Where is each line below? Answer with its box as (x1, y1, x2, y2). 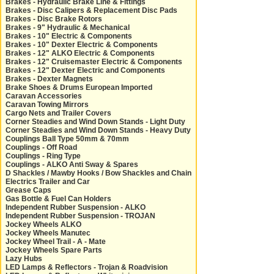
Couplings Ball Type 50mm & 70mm (6, 135, 129, 143)
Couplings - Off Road (6, 143, 77, 152)
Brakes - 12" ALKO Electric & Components (6, 49, 155, 57)
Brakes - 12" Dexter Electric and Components (6, 66, 165, 75)
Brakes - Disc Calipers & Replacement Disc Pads (6, 6, 177, 15)
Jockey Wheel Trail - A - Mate (6, 237, 106, 246)
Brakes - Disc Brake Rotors (6, 15, 102, 23)
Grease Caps (6, 186, 51, 194)
